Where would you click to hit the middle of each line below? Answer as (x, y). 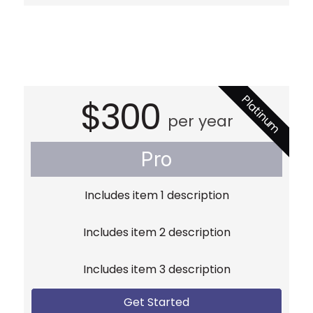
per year (200, 122)
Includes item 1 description (156, 196)
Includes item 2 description (156, 233)
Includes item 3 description (156, 270)
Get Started (156, 303)
